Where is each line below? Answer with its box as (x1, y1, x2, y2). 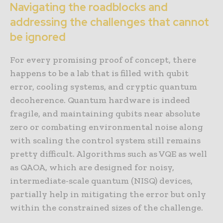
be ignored (10, 30, 66, 45)
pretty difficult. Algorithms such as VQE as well (10, 148, 207, 160)
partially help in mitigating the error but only (10, 189, 206, 200)
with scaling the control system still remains (10, 135, 201, 146)
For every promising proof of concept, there (10, 54, 196, 66)
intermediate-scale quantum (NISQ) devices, (10, 175, 193, 187)
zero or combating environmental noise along (10, 121, 203, 133)
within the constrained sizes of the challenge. (10, 202, 203, 214)
